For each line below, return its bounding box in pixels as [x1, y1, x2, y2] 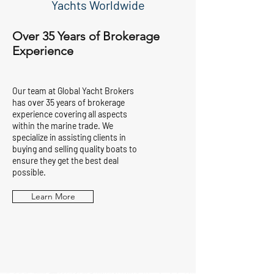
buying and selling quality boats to [12, 144, 137, 154]
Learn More [31, 191, 75, 202]
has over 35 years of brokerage [12, 97, 125, 108]
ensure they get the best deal [12, 155, 119, 166]
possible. [12, 167, 46, 177]
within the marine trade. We [12, 120, 113, 131]
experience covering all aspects [12, 109, 127, 119]
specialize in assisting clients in [12, 132, 126, 143]
